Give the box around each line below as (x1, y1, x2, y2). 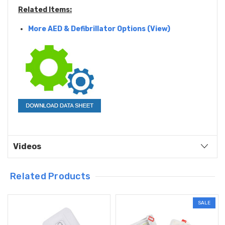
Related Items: (18, 6, 72, 15)
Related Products (10, 171, 91, 182)
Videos (13, 142, 41, 152)
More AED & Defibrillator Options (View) (28, 25, 170, 34)
